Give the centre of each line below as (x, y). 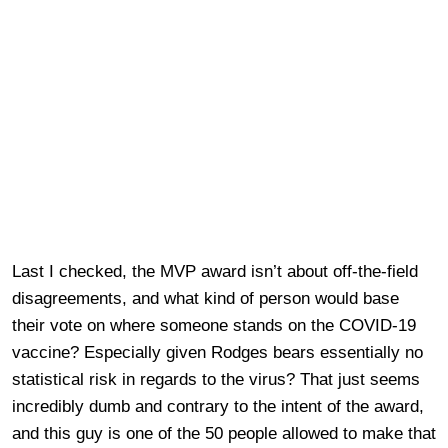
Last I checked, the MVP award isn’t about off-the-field (215, 271)
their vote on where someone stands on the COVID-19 (214, 325)
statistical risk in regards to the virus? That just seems (216, 379)
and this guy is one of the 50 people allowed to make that (224, 433)
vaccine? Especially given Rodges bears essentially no (217, 352)
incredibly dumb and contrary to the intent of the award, (218, 406)
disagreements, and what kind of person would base (205, 298)
